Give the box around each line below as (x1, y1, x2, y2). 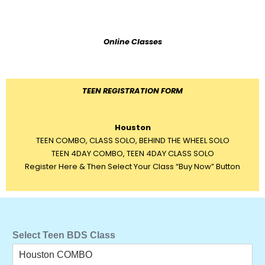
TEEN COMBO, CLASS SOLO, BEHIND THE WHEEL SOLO (35, 135, 230, 146)
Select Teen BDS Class (12, 230, 115, 240)
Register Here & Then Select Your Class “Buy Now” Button (25, 161, 240, 172)
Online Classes (103, 36, 162, 47)
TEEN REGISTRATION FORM (82, 85, 183, 96)
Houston (114, 122, 151, 133)
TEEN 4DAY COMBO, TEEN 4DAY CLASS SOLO (51, 148, 214, 159)
